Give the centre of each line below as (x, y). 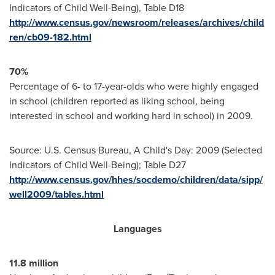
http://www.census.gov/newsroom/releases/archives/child (137, 23)
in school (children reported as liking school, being (117, 101)
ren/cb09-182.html (50, 37)
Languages (137, 229)
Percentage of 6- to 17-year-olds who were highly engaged (134, 87)
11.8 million (34, 263)
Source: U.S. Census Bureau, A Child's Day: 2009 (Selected (136, 150)
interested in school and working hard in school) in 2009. (131, 116)
